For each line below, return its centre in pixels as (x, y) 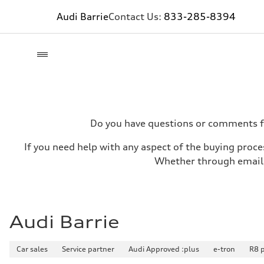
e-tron (224, 249)
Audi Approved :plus (164, 249)
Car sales (32, 249)
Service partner (88, 249)
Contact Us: (136, 16)
